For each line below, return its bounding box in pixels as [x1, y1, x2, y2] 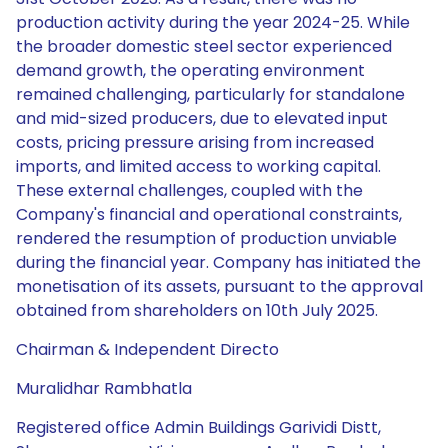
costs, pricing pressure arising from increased [16, 131, 374, 154]
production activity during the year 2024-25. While [16, 11, 410, 34]
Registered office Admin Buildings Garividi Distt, [16, 416, 381, 439]
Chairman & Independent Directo [16, 338, 279, 361]
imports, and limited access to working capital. [16, 155, 381, 178]
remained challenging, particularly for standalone [16, 83, 405, 106]
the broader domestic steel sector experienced [16, 35, 392, 58]
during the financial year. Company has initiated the [16, 251, 421, 274]
